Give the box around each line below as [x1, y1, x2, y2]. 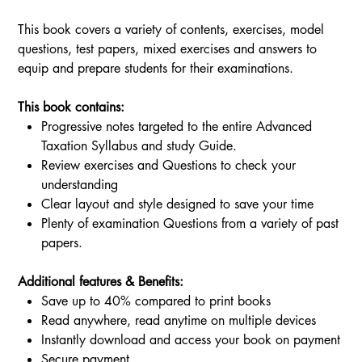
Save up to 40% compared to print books [41, 292, 271, 309]
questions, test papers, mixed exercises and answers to [18, 40, 318, 57]
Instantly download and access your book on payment [41, 330, 341, 348]
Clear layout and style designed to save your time [41, 195, 314, 213]
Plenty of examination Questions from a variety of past [41, 214, 339, 232]
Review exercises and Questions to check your [41, 156, 297, 174]
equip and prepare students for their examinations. [18, 59, 294, 77]
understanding [41, 175, 119, 193]
